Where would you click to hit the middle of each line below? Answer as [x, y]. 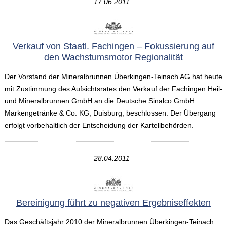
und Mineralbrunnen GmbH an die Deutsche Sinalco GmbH [99, 101]
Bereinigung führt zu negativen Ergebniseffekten [113, 203]
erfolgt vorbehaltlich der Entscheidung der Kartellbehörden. [99, 125]
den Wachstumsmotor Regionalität [113, 58]
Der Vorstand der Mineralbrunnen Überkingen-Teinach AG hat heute [113, 77]
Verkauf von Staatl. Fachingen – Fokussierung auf [113, 46]
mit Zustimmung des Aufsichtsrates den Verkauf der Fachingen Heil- [113, 89]
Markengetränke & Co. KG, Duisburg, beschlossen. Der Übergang [110, 113]
